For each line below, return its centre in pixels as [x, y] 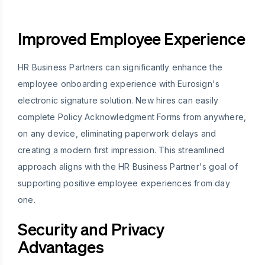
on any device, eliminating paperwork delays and [117, 133]
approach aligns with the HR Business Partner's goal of [128, 166]
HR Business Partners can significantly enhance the [120, 67]
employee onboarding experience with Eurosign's [119, 83]
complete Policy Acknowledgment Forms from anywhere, [132, 117]
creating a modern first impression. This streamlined [121, 150]
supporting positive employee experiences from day [124, 183]
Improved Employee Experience [131, 38]
